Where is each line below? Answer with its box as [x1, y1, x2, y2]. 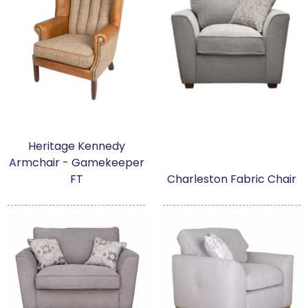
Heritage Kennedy [27, 138, 125, 154]
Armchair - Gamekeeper [8, 155, 144, 170]
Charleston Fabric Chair [167, 171, 296, 187]
